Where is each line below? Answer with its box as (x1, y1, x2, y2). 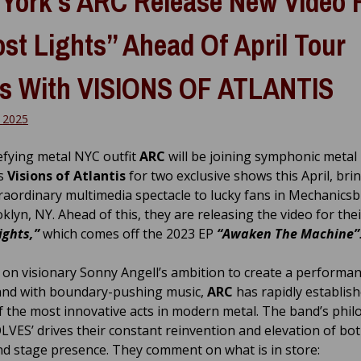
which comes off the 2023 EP (39, 225, 214, 243)
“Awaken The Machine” (214, 225, 359, 243)
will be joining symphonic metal (165, 147, 357, 166)
